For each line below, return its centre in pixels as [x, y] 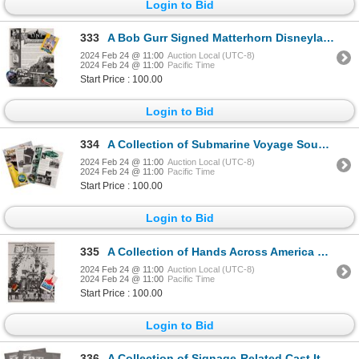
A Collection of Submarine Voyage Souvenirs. [213, 145]
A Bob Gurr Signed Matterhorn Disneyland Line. [215, 37]
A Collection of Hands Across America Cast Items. [212, 251]
